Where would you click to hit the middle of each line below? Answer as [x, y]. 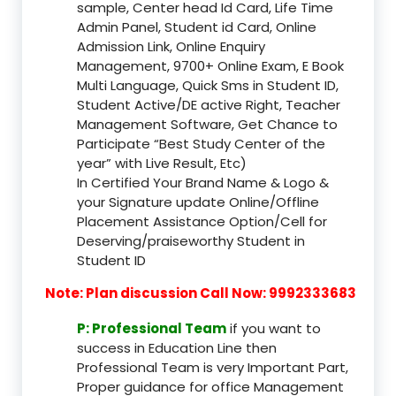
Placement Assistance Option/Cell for [202, 222]
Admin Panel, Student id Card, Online [197, 27]
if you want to [274, 329]
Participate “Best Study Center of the [201, 144]
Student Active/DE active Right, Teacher [209, 105]
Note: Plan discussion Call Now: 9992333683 [201, 293]
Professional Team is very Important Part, [213, 368]
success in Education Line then [177, 348]
